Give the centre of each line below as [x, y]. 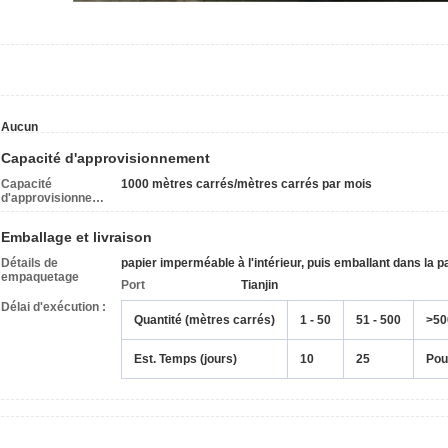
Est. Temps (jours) [185, 359]
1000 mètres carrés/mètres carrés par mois [246, 184]
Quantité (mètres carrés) [204, 320]
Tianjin [259, 285]
